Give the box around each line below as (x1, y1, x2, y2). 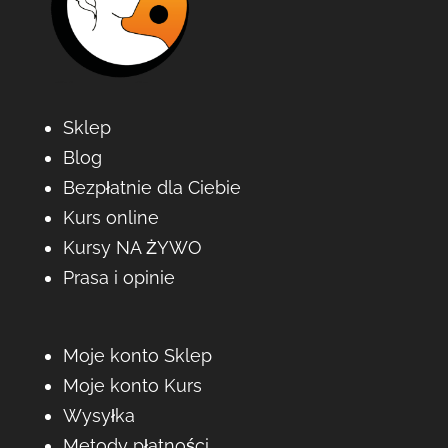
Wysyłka (62, 405, 135, 427)
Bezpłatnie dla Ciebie (62, 177, 241, 199)
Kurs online (62, 207, 159, 229)
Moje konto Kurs (62, 375, 202, 397)
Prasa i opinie (62, 267, 175, 289)
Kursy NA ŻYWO (62, 237, 202, 259)
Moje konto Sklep (62, 345, 212, 367)
